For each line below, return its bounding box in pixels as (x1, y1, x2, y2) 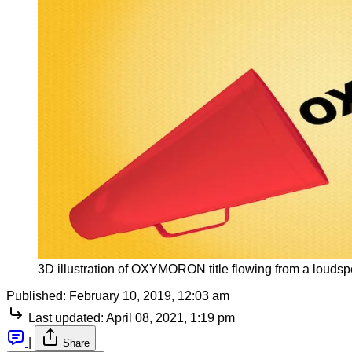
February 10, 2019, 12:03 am (69, 289, 229, 303)
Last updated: (28, 311, 104, 325)
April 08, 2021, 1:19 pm (106, 311, 235, 325)
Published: (6, 289, 66, 303)
